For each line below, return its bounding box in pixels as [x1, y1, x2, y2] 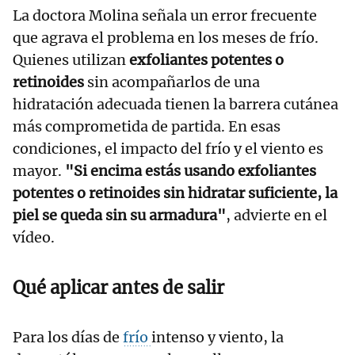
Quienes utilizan [13, 50, 129, 69]
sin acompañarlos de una [84, 72, 260, 91]
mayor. [13, 161, 65, 180]
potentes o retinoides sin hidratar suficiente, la [13, 183, 338, 202]
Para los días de [13, 327, 123, 346]
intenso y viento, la [151, 327, 284, 346]
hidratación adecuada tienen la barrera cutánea [13, 94, 338, 113]
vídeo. [13, 227, 55, 246]
